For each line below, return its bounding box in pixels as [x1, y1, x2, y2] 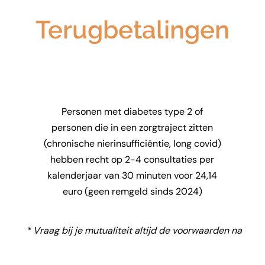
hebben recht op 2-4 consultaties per [50, 153, 214, 166]
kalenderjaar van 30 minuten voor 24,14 [47, 169, 217, 182]
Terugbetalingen [35, 15, 230, 44]
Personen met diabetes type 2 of [62, 105, 203, 118]
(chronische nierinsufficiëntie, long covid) [43, 137, 221, 150]
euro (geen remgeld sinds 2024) [62, 185, 202, 198]
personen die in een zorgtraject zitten [51, 121, 213, 134]
